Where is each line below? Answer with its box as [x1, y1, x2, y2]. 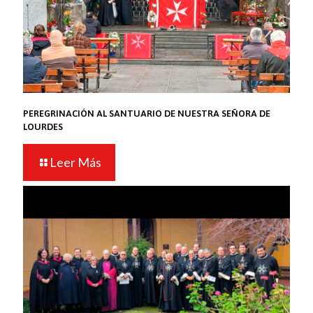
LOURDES [23, 121, 63, 132]
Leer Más [50, 154, 101, 170]
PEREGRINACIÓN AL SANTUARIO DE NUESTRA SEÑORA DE [23, 108, 270, 119]
